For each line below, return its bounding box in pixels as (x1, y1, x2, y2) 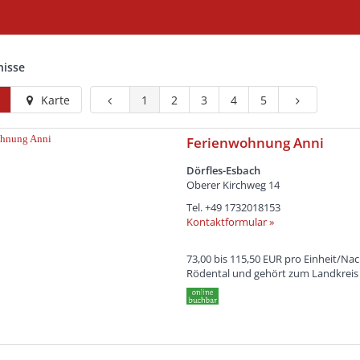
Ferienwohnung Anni (186, 133, 324, 152)
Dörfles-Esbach (186, 163, 260, 178)
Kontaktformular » (186, 215, 274, 229)
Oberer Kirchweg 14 (186, 178, 280, 192)
